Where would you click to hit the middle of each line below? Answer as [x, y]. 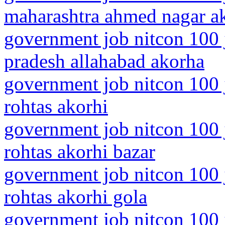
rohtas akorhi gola [76, 197]
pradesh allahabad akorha [104, 61]
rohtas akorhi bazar [80, 151]
